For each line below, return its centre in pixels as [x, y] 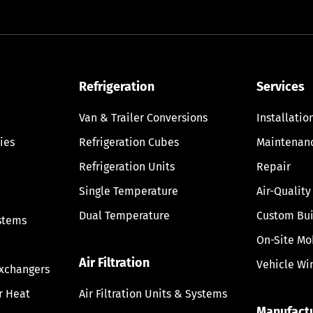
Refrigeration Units [127, 166]
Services [280, 86]
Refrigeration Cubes [129, 142]
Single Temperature [129, 191]
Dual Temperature [125, 215]
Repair [273, 166]
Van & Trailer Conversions [144, 117]
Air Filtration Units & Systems [153, 293]
